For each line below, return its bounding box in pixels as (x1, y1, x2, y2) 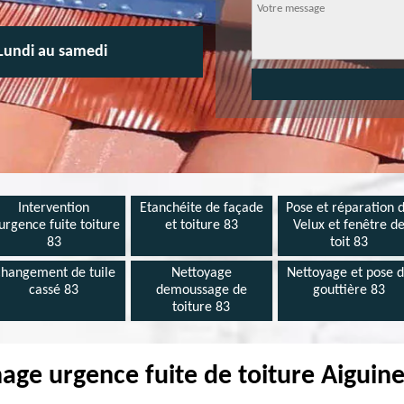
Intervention (18, 201, 90, 216)
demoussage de (155, 283, 247, 298)
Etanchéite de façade (139, 201, 263, 216)
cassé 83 (29, 283, 79, 298)
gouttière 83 (313, 283, 386, 298)
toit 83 (330, 235, 369, 250)
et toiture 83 (164, 218, 238, 233)
